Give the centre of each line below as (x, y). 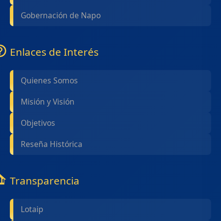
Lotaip (32, 209)
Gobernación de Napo (61, 15)
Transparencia (45, 181)
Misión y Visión (48, 102)
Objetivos (38, 123)
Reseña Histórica (52, 144)
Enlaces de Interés (54, 52)
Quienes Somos (49, 80)
